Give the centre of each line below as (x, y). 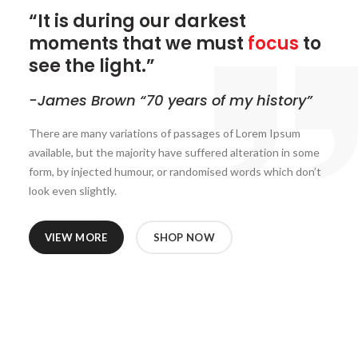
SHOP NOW (184, 237)
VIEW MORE (76, 237)
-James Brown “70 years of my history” (170, 100)
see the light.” (91, 66)
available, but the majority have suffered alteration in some (174, 152)
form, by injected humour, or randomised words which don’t (175, 171)
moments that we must (138, 43)
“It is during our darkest (137, 21)
